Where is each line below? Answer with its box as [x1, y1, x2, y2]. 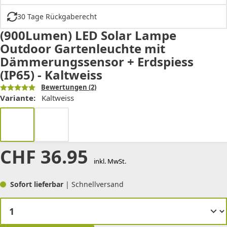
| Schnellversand [65, 179, 124, 190]
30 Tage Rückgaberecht [17, 12, 97, 22]
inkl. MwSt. [93, 157, 126, 166]
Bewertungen [41, 83, 88, 92]
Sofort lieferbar [10, 179, 65, 190]
